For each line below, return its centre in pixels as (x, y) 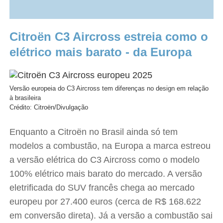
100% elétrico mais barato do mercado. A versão (106, 174)
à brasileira (25, 98)
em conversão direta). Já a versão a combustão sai (111, 216)
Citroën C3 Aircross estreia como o (109, 37)
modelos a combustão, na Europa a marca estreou (110, 146)
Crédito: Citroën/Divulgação (49, 107)
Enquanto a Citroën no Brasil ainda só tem (94, 132)
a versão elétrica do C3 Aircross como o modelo (105, 160)
